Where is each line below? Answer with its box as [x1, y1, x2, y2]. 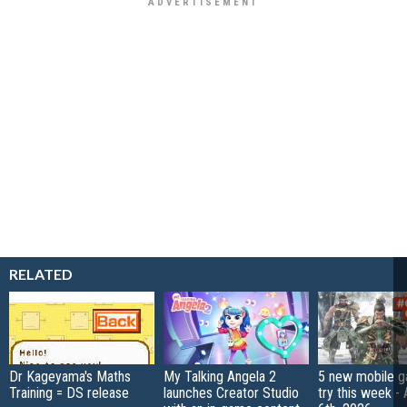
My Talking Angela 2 [164, 367, 276, 385]
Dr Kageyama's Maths [9, 367, 131, 385]
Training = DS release [9, 383, 129, 402]
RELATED [9, 264, 73, 283]
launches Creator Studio [164, 383, 299, 402]
